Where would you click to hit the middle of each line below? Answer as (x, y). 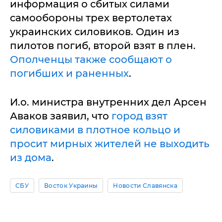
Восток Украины (71, 186)
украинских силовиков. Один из (95, 32)
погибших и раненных (69, 73)
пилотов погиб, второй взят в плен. (103, 46)
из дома (31, 158)
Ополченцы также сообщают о (91, 59)
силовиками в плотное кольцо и (95, 130)
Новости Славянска (145, 186)
